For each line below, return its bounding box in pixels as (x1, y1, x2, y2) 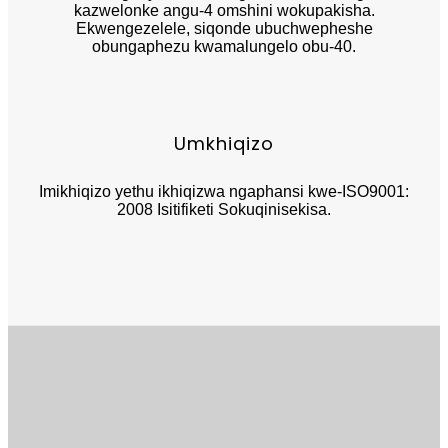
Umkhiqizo (174, 130, 274, 156)
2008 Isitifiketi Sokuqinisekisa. (117, 200, 331, 218)
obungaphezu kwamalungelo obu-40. (92, 37, 356, 55)
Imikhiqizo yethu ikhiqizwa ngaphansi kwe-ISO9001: (39, 182, 409, 200)
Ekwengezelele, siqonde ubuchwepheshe (75, 19, 373, 37)
